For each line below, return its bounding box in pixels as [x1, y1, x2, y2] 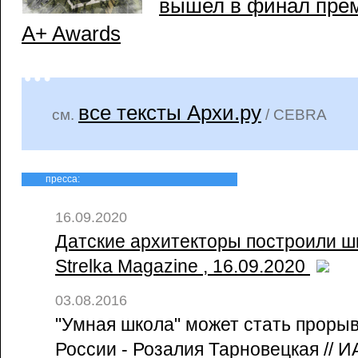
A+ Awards [22, 22, 121, 45]
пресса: [46, 173, 80, 185]
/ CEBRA [261, 105, 327, 123]
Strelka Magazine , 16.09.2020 [55, 256, 310, 276]
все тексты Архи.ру [78, 101, 261, 124]
